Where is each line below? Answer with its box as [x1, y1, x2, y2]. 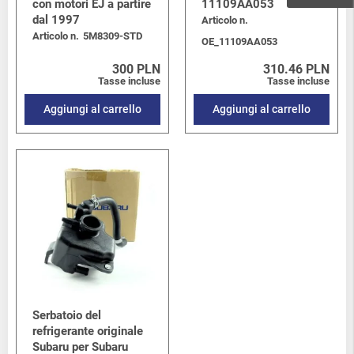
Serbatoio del [32, 308, 101, 323]
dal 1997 [32, 13, 80, 28]
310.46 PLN [263, 62, 330, 77]
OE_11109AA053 [201, 36, 277, 48]
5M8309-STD [83, 30, 142, 43]
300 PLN [112, 62, 160, 77]
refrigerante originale [32, 324, 143, 339]
